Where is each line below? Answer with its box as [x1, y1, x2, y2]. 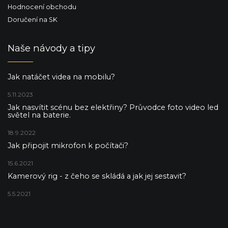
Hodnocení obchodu [8, 3, 76, 11]
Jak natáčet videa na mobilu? [8, 72, 115, 82]
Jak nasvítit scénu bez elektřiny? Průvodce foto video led [8, 103, 218, 112]
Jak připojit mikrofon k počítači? [8, 141, 128, 151]
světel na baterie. [8, 110, 71, 120]
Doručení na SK [8, 16, 58, 24]
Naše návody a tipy [8, 42, 95, 54]
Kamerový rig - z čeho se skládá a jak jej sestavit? [8, 172, 186, 181]
